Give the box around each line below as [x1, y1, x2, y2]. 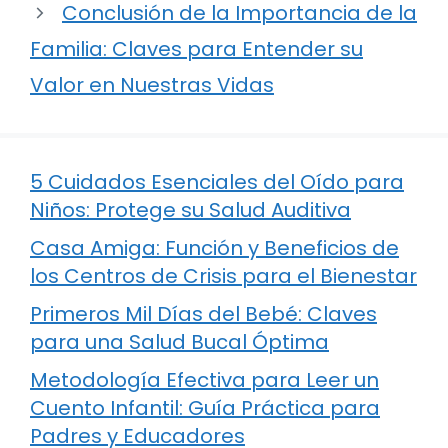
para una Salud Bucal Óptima [30, 328, 329, 357]
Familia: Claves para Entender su [30, 35, 363, 64]
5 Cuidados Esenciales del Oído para [30, 168, 404, 197]
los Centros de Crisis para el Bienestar [30, 262, 417, 291]
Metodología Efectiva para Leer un [30, 366, 379, 395]
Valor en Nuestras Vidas [30, 71, 274, 100]
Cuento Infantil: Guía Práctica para [30, 394, 380, 423]
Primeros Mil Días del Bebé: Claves [30, 300, 377, 329]
